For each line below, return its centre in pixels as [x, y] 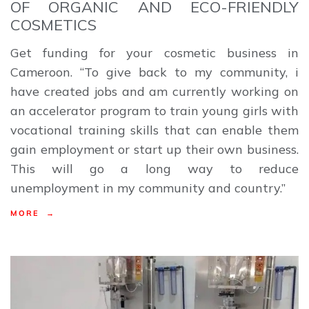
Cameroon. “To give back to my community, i [154, 72]
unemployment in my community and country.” [148, 188]
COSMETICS [54, 25]
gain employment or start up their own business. [154, 150]
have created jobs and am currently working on [154, 92]
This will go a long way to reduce [154, 169]
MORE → [33, 213]
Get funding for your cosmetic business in [154, 53]
